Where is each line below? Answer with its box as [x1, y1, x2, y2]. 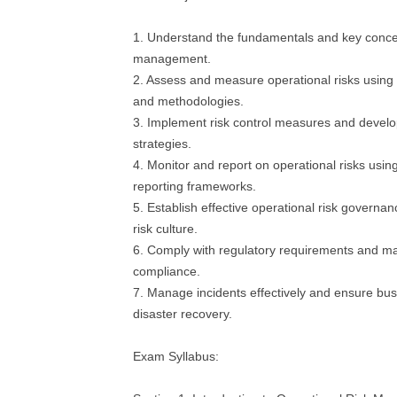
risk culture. [133, 222, 198, 236]
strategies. [133, 136, 191, 151]
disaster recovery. [133, 307, 232, 321]
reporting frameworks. [133, 179, 256, 193]
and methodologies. [133, 94, 244, 108]
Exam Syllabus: [133, 349, 219, 363]
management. [133, 51, 211, 66]
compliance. [133, 264, 200, 278]
